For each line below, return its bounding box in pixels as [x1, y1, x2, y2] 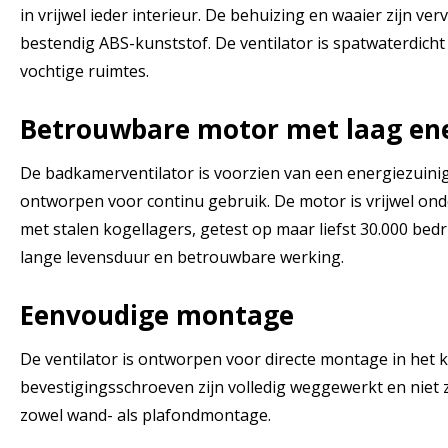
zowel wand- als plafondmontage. [20, 403, 271, 426]
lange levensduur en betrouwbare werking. [20, 245, 344, 268]
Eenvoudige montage [20, 296, 294, 333]
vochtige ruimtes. [20, 59, 149, 82]
